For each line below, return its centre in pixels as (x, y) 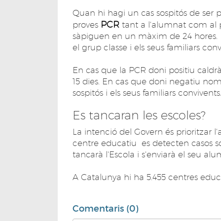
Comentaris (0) (105, 209)
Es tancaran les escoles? (139, 115)
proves (87, 25)
